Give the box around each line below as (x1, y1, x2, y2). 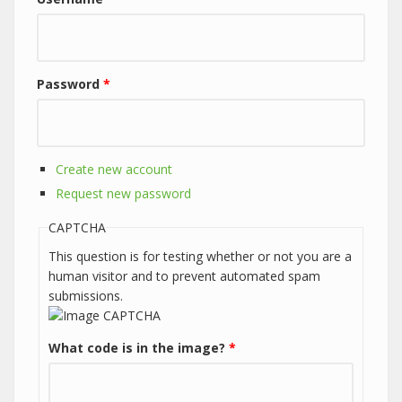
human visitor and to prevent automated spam (48, 267, 320, 284)
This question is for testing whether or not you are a (48, 247, 352, 265)
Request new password (56, 185, 191, 203)
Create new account (56, 161, 172, 179)
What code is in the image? (48, 338, 229, 356)
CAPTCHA (48, 218, 106, 236)
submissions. (48, 286, 123, 304)
